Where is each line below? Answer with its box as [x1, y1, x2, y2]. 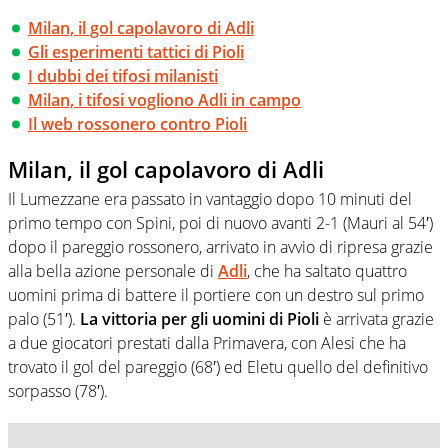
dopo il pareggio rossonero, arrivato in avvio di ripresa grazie [8, 236, 433, 259]
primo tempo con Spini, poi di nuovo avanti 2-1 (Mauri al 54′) [8, 212, 433, 235]
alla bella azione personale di [8, 260, 218, 283]
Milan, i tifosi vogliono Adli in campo [28, 88, 301, 111]
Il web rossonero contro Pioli [28, 112, 247, 135]
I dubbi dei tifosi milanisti [28, 64, 218, 87]
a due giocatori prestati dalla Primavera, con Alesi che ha [8, 332, 406, 355]
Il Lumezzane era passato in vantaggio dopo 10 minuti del [8, 188, 412, 211]
